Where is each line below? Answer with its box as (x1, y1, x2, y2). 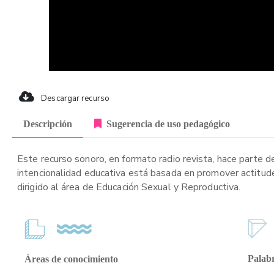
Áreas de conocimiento (24, 254, 118, 264)
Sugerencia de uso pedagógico (106, 118, 230, 129)
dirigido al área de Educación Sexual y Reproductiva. (17, 180, 241, 194)
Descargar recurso (39, 93, 109, 104)
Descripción (23, 118, 72, 129)
